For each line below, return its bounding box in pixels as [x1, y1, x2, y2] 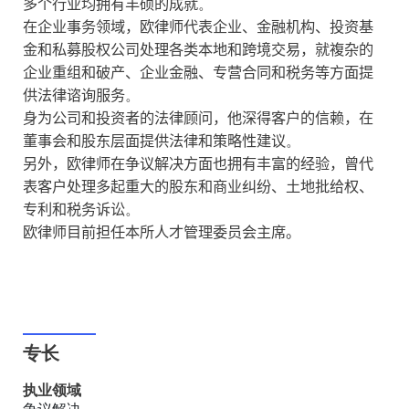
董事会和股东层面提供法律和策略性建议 [23, 133, 286, 151]
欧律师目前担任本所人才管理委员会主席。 [23, 225, 300, 242]
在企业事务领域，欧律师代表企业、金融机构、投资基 [23, 19, 373, 37]
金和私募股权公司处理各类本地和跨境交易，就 [23, 42, 330, 59]
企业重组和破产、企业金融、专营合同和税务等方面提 [23, 65, 373, 82]
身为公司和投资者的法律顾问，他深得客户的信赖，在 [23, 110, 373, 128]
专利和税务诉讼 [23, 202, 125, 219]
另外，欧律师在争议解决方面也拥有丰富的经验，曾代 [23, 156, 373, 173]
